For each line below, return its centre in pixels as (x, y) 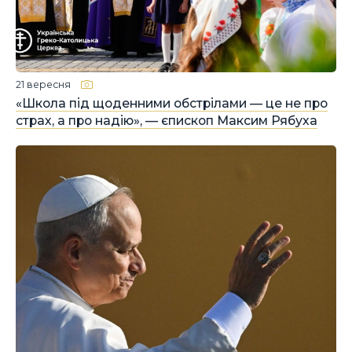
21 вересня (43, 84)
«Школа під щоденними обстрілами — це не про (172, 103)
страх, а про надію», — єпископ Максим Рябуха (167, 121)
